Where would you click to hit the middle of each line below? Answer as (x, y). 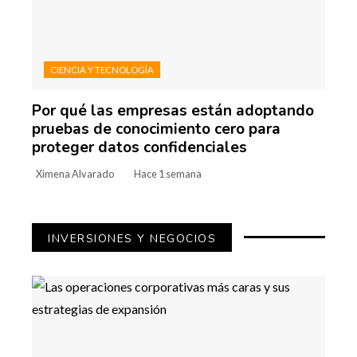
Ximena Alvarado (75, 173)
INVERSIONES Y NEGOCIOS (132, 238)
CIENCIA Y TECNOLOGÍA (102, 69)
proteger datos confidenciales (139, 147)
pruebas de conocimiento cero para (156, 129)
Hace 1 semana (168, 173)
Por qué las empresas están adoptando (173, 110)
